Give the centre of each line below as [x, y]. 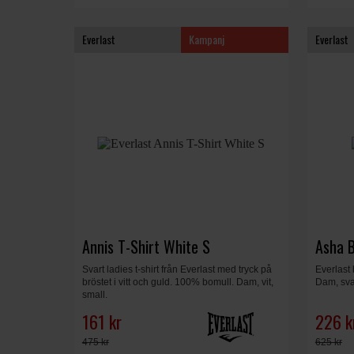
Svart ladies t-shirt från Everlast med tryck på [177, 270]
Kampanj [207, 39]
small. [94, 295]
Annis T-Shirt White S [146, 247]
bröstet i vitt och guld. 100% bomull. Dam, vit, [177, 282]
